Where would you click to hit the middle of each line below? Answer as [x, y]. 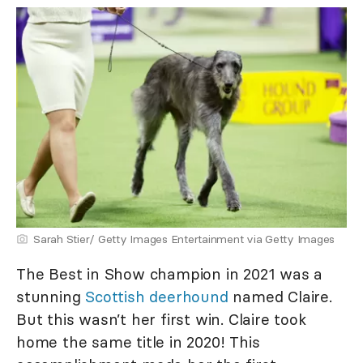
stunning [51, 297]
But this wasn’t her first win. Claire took [161, 320]
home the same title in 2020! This [138, 342]
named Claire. [280, 297]
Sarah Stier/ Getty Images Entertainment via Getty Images [184, 239]
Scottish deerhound [157, 297]
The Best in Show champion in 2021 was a [170, 274]
